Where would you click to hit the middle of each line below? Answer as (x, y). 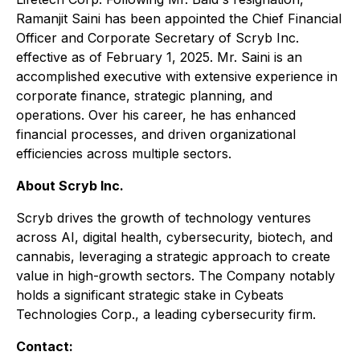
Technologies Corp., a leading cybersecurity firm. (166, 314)
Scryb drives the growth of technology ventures (164, 218)
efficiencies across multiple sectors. (124, 153)
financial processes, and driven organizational (156, 134)
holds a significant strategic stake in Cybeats (150, 295)
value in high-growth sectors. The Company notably (176, 276)
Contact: (45, 346)
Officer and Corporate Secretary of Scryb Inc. (157, 38)
